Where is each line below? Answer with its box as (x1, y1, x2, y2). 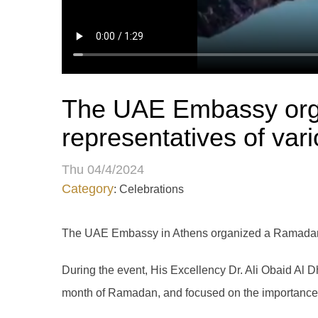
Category (62, 182, 114, 196)
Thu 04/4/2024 (62, 163, 144, 177)
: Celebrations (114, 183, 184, 195)
